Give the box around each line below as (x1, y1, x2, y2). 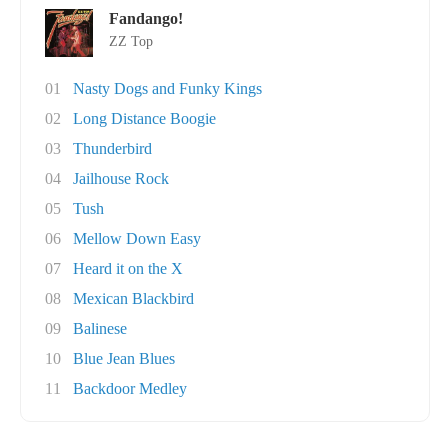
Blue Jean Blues (73, 350, 175, 367)
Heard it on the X (73, 260, 183, 277)
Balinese (73, 320, 127, 337)
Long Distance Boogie (73, 110, 216, 127)
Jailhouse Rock (73, 170, 169, 187)
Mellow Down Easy (73, 230, 201, 247)
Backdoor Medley (73, 380, 187, 397)
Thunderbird (73, 140, 152, 157)
